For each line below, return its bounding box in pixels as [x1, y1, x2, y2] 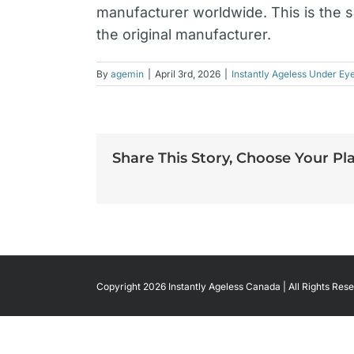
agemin [111, 67, 144, 80]
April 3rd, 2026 [155, 67, 220, 80]
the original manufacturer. [96, 25, 271, 43]
